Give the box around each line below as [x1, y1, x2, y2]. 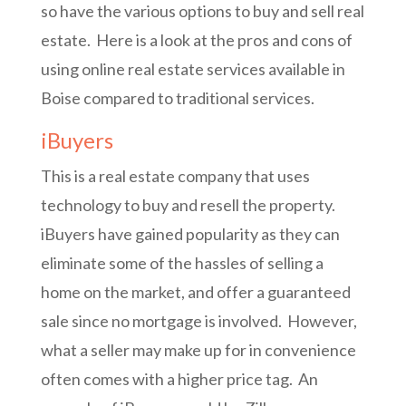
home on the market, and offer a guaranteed [40, 282, 351, 303]
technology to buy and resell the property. [40, 195, 338, 216]
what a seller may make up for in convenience [40, 340, 356, 361]
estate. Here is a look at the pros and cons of [40, 30, 353, 51]
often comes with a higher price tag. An [40, 369, 318, 390]
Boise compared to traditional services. [40, 88, 314, 109]
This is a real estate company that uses [40, 166, 310, 187]
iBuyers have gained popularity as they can [40, 224, 340, 245]
